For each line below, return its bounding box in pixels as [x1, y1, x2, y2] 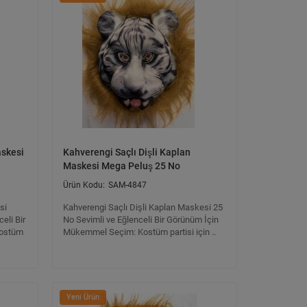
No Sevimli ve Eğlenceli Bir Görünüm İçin [63, 214, 219, 225]
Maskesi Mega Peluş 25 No [63, 160, 180, 171]
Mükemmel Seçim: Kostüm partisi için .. [63, 227, 216, 237]
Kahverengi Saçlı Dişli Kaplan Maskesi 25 [63, 202, 223, 212]
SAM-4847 [108, 180, 147, 190]
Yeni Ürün [66, 293, 99, 302]
